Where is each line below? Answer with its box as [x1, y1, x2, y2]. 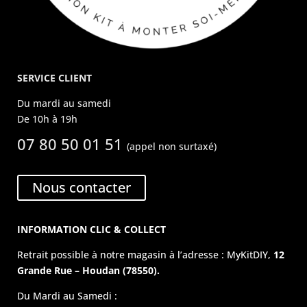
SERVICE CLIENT [17, 71, 93, 85]
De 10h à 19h [17, 112, 78, 126]
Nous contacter [32, 178, 132, 197]
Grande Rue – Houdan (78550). [17, 264, 160, 278]
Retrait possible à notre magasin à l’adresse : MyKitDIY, [17, 248, 274, 262]
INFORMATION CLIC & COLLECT [17, 223, 167, 236]
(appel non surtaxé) [127, 140, 217, 153]
